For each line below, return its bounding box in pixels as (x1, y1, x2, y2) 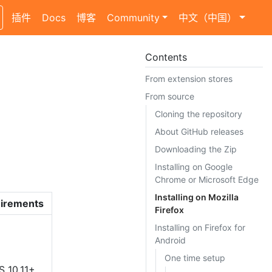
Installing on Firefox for (154, 222, 245, 233)
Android (154, 234, 186, 245)
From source (145, 90, 194, 101)
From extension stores (145, 73, 233, 84)
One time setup (164, 252, 225, 263)
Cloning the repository (154, 108, 242, 119)
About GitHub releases (154, 126, 243, 137)
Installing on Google (154, 161, 233, 172)
